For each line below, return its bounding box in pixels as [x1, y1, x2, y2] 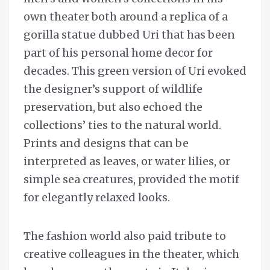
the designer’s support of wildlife [24, 82, 202, 96]
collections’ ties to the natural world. [24, 118, 221, 133]
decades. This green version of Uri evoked [24, 64, 246, 78]
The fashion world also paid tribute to [24, 229, 226, 243]
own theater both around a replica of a [24, 10, 228, 24]
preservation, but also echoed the [24, 100, 202, 115]
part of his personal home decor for [24, 46, 213, 60]
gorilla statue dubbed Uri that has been [24, 28, 235, 42]
